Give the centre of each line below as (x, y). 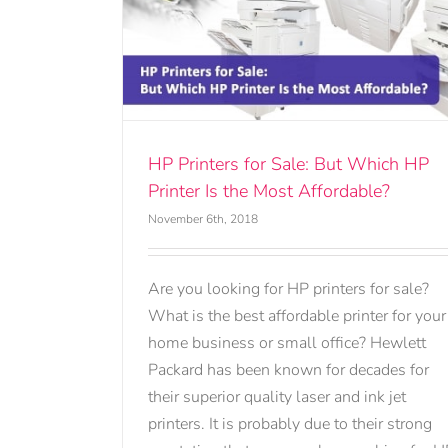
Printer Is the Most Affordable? (269, 191)
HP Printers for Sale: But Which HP (288, 164)
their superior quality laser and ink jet (277, 397)
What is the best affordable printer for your (297, 316)
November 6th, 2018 (203, 219)
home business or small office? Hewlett (287, 343)
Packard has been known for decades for (288, 370)
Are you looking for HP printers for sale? (288, 289)
